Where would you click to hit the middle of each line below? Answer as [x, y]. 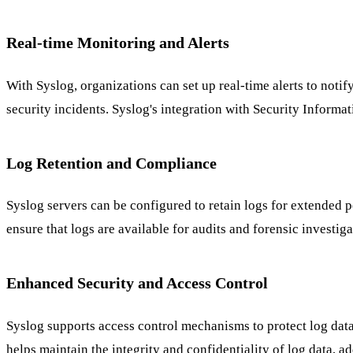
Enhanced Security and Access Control [137, 283]
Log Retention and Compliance [111, 163]
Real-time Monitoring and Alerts [118, 43]
